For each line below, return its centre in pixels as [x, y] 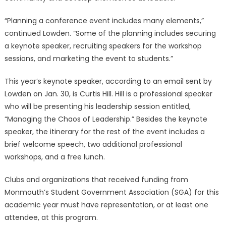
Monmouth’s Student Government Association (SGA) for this [111, 192]
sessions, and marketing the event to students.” [89, 59]
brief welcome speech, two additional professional [93, 144]
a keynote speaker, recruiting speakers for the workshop [103, 46]
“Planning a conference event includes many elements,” [104, 21]
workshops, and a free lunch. [54, 157]
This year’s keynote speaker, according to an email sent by [108, 81]
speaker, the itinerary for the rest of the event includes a [104, 132]
